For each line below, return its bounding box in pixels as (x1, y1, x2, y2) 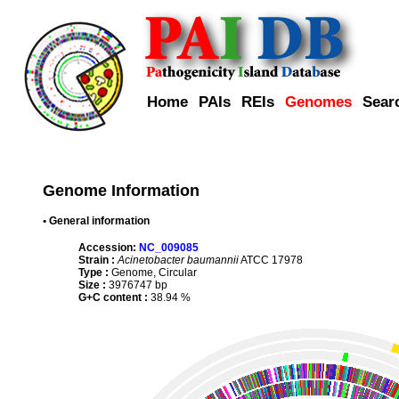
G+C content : (78, 290, 148, 304)
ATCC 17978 (239, 253, 303, 266)
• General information (43, 214, 150, 227)
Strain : (78, 253, 115, 266)
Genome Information (43, 181, 199, 199)
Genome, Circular (109, 265, 197, 279)
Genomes (285, 93, 352, 110)
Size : (78, 278, 106, 291)
